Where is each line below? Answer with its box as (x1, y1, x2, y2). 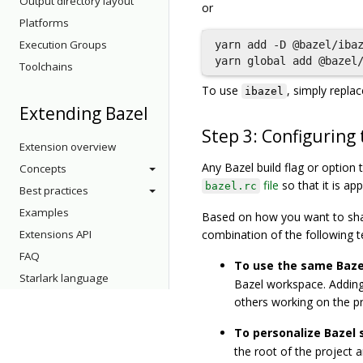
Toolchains (19, 59, 73, 74)
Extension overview (19, 139, 116, 154)
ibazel (245, 85, 284, 97)
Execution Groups (19, 37, 107, 52)
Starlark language (19, 271, 109, 285)
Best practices (19, 183, 88, 198)
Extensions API (19, 227, 92, 241)
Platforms (19, 15, 69, 30)
